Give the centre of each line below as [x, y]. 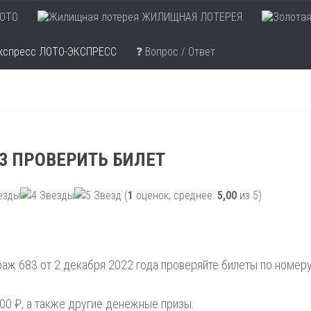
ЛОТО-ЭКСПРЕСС [76, 52]
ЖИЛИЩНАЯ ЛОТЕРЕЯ [191, 17]
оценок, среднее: [175, 195]
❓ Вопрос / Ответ [176, 52]
